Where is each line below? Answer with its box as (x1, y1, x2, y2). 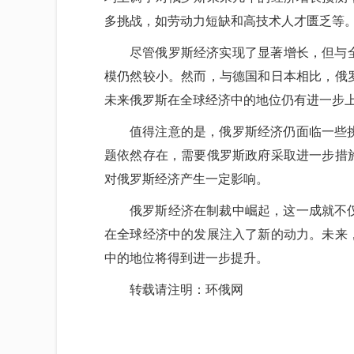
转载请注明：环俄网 (130, 283, 243, 296)
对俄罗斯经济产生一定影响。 (104, 172, 269, 186)
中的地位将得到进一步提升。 (104, 251, 269, 265)
